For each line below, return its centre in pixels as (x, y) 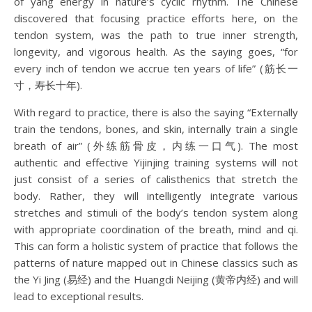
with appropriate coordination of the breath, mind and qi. (156, 229)
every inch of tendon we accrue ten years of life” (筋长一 (156, 69)
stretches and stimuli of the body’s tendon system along (156, 213)
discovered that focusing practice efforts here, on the (156, 18)
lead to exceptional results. (79, 296)
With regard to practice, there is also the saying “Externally (156, 112)
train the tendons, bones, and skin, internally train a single (156, 129)
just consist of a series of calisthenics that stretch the (156, 179)
